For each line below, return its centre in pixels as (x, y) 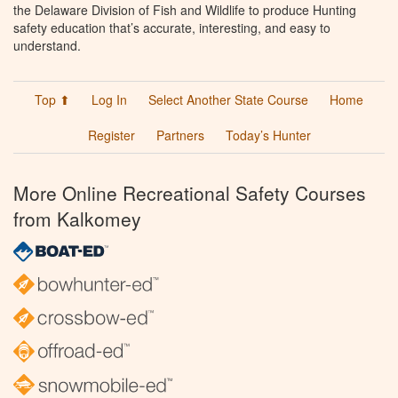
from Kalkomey (77, 219)
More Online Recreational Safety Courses (190, 193)
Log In (109, 100)
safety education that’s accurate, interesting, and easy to (172, 28)
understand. (47, 46)
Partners (180, 135)
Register (111, 135)
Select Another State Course (228, 100)
